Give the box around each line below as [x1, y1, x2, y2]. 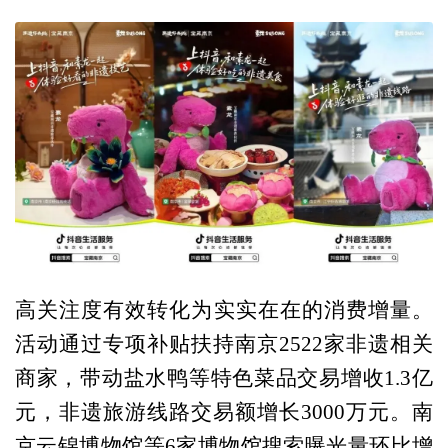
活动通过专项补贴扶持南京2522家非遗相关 [15, 332, 433, 355]
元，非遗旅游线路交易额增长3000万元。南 [15, 400, 433, 423]
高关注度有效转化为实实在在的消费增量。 [15, 298, 433, 321]
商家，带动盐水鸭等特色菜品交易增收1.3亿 [15, 366, 433, 389]
